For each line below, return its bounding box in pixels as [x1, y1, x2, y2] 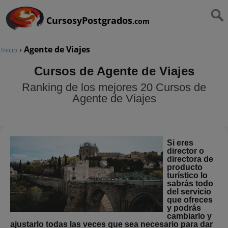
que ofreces [167, 195, 213, 204]
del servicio [167, 187, 212, 196]
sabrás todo [167, 179, 214, 188]
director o [167, 147, 205, 155]
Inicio [1, 45, 17, 54]
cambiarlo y [167, 212, 212, 220]
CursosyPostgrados [46, 14, 132, 26]
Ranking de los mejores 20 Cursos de [22, 80, 206, 94]
